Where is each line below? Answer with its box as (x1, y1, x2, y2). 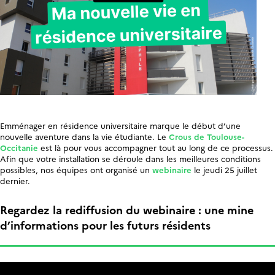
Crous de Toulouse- (169, 131, 244, 142)
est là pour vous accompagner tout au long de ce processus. (38, 142, 273, 153)
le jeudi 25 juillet (192, 164, 257, 176)
